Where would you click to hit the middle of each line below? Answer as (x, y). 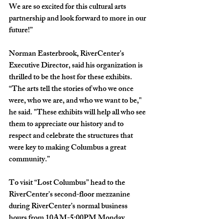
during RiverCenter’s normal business (69, 207)
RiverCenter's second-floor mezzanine (70, 195)
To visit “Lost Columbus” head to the (68, 183)
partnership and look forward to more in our (78, 19)
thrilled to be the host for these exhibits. (71, 78)
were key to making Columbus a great (68, 148)
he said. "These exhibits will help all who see (78, 113)
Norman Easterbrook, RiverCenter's (67, 54)
